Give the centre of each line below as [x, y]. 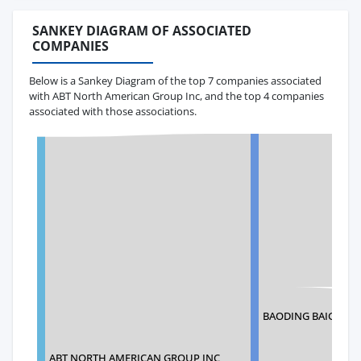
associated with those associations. [113, 111]
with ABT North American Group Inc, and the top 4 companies [176, 95]
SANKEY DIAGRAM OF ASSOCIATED [142, 31]
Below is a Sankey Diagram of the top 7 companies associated [175, 80]
